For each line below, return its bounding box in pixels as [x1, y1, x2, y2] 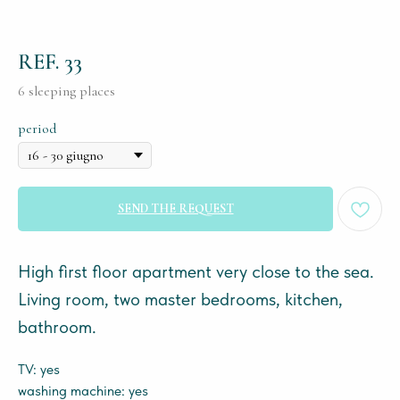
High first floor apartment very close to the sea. [18, 261, 374, 282]
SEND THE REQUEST [117, 201, 234, 216]
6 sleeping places [18, 82, 115, 100]
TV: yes [18, 361, 60, 378]
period [18, 120, 56, 137]
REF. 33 [18, 49, 82, 75]
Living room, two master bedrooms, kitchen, [18, 288, 343, 310]
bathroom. [18, 316, 96, 337]
